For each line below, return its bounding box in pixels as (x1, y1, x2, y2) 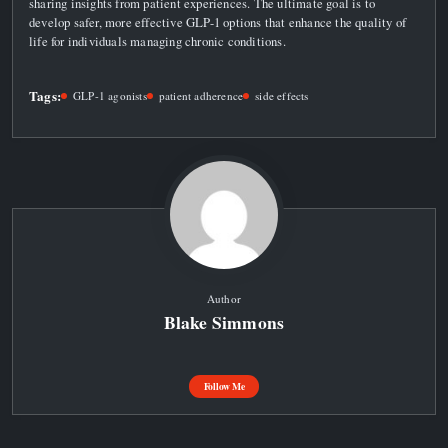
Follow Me (203, 378, 245, 393)
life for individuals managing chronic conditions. (29, 31, 286, 50)
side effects (255, 87, 309, 103)
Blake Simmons (163, 308, 285, 335)
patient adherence (158, 87, 244, 103)
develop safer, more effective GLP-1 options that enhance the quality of (29, 12, 407, 31)
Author (206, 290, 242, 306)
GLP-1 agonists (73, 87, 147, 103)
